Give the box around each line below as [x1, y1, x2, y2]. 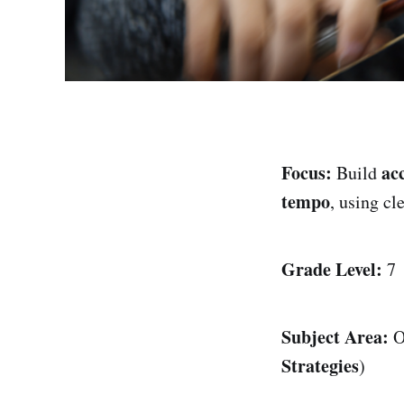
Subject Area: [281, 323, 389, 350]
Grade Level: [281, 255, 382, 282]
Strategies [281, 352, 359, 379]
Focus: [281, 159, 332, 186]
